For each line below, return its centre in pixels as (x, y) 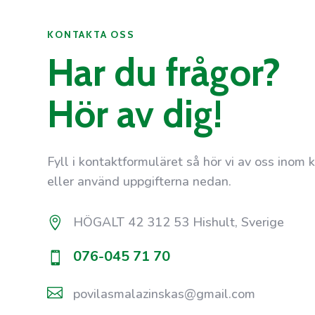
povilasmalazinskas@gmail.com (165, 294)
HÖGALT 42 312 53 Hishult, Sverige (179, 223)
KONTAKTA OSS (91, 35)
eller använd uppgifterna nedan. (140, 182)
